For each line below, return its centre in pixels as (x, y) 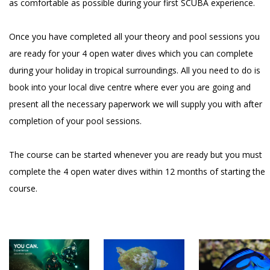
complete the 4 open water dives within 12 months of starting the (137, 171)
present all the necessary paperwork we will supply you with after (136, 104)
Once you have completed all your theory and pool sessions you (134, 36)
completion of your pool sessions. (75, 121)
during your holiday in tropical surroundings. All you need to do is (135, 70)
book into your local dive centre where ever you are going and (130, 87)
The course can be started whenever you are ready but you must (136, 154)
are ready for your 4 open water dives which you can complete (131, 53)
